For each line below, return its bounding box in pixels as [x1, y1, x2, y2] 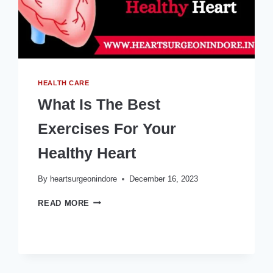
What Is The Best [38, 95, 161, 113]
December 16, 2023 [129, 174, 198, 183]
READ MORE [38, 198, 90, 208]
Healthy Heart [38, 144, 136, 161]
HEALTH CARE [38, 79, 90, 87]
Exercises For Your [38, 119, 177, 137]
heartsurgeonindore [49, 174, 117, 183]
